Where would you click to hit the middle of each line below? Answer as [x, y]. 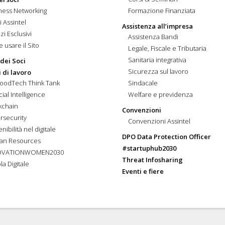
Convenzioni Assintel [159, 121]
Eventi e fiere [143, 171]
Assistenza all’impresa [157, 26]
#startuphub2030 [149, 148]
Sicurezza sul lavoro [158, 72]
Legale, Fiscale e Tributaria [167, 48]
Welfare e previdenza [161, 95]
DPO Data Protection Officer [166, 136]
